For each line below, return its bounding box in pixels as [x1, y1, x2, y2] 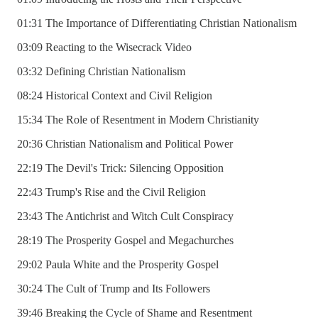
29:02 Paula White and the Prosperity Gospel [17, 258, 219, 271]
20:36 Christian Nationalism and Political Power [17, 138, 233, 150]
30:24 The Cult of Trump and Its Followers [17, 283, 210, 295]
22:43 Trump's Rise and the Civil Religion [17, 186, 206, 199]
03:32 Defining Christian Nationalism [17, 65, 185, 78]
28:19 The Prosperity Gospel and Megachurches [17, 234, 234, 247]
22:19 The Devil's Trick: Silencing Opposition [17, 162, 224, 175]
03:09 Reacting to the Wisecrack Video [17, 41, 192, 54]
